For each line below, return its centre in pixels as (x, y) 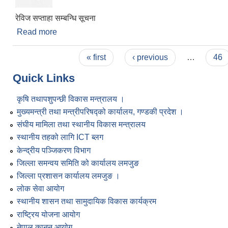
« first (96, 57)
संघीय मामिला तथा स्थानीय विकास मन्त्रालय (81, 125)
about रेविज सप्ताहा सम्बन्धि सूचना (108, 32)
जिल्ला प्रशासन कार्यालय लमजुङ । (68, 176)
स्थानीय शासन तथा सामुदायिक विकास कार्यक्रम (87, 202)
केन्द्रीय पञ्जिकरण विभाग (54, 150)
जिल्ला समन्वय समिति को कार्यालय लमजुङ (78, 163)
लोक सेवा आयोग (40, 189)
